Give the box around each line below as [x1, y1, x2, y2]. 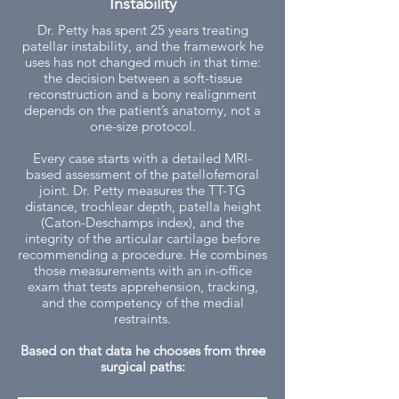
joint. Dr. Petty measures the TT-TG [39, 182, 246, 199]
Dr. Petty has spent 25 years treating [37, 21, 248, 38]
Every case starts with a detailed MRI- [33, 150, 252, 167]
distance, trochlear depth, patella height [24, 198, 261, 215]
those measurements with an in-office [33, 262, 252, 279]
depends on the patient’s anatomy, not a [24, 102, 261, 118]
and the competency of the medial [41, 294, 244, 311]
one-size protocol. [89, 118, 196, 134]
